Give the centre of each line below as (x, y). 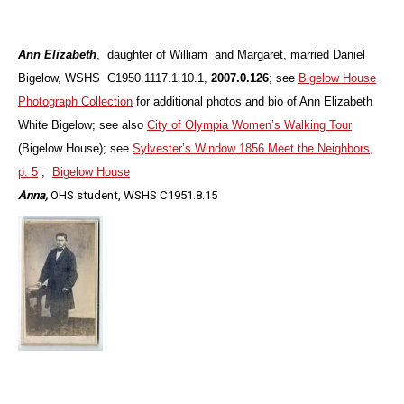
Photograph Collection (75, 102)
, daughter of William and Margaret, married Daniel (231, 55)
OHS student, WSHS (104, 196)
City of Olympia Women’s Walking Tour (249, 125)
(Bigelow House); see (75, 149)
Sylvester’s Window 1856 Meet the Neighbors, (253, 149)
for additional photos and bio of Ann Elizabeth (252, 102)
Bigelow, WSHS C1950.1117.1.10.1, (115, 78)
